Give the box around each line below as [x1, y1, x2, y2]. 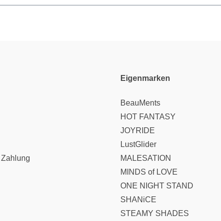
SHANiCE [120, 195, 156, 204]
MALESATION [120, 154, 171, 163]
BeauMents [120, 99, 160, 108]
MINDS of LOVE [120, 168, 178, 177]
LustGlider [120, 140, 156, 149]
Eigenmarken [120, 74, 170, 83]
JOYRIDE [120, 126, 155, 135]
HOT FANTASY [120, 112, 176, 121]
